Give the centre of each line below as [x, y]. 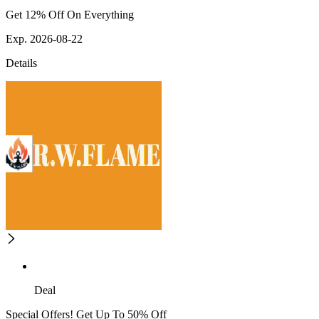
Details [21, 63]
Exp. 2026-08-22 [44, 39]
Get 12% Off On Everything [70, 15]
